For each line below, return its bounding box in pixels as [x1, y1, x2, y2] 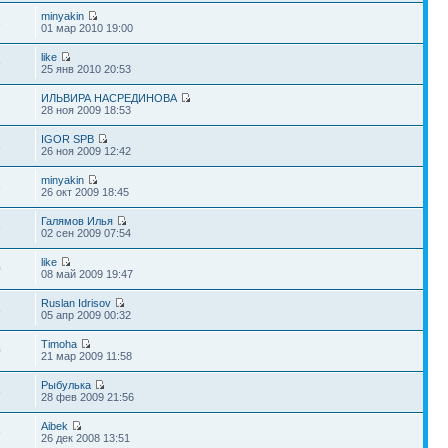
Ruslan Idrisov [41, 296, 112, 309]
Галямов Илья [41, 214, 114, 227]
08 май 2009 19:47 [41, 267, 134, 280]
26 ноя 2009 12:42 [41, 144, 132, 157]
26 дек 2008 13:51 [41, 431, 131, 444]
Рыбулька [41, 378, 92, 391]
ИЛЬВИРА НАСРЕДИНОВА [41, 91, 178, 104]
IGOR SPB [41, 132, 95, 145]
